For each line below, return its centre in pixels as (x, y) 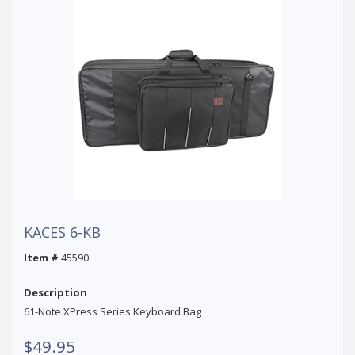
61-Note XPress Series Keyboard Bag (113, 311)
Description (55, 292)
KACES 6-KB (62, 232)
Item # (41, 257)
